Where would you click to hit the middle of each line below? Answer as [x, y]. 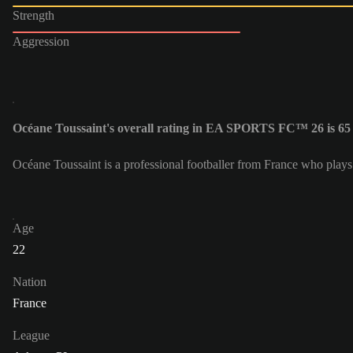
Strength [33, 15]
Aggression [41, 41]
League [31, 336]
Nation [30, 282]
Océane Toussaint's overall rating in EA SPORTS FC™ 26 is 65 [182, 128]
